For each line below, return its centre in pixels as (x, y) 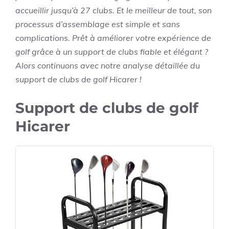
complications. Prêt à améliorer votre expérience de (113, 38)
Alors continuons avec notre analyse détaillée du (108, 65)
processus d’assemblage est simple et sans (98, 24)
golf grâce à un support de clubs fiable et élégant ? (112, 52)
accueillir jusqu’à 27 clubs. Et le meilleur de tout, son (113, 10)
